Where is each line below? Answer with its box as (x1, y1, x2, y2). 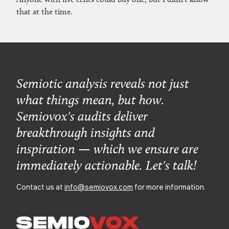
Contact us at (16, 181, 64, 192)
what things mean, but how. (16, 91, 165, 107)
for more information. (133, 181, 205, 192)
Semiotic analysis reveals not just (16, 75, 189, 91)
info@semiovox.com (64, 181, 133, 192)
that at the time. (16, 6, 73, 16)
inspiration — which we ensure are (16, 141, 198, 156)
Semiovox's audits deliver (16, 108, 148, 124)
